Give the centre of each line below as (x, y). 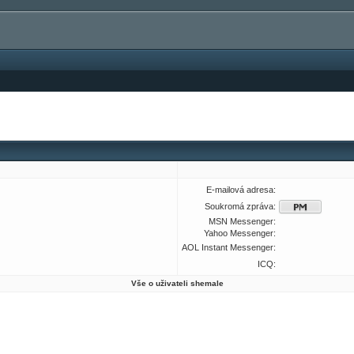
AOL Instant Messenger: (229, 247)
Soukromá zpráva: (240, 206)
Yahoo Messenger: (240, 233)
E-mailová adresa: (241, 190)
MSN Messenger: (242, 221)
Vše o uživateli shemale (177, 283)
